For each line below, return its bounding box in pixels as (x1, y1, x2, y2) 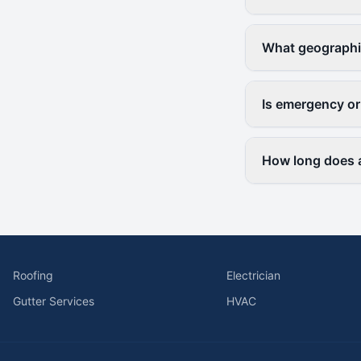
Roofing (13, 268, 53, 282)
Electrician (226, 268, 280, 282)
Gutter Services (13, 294, 94, 308)
